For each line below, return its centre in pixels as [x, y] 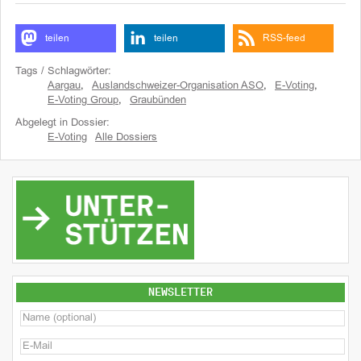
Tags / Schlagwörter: [63, 72]
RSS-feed [284, 39]
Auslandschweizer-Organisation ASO [178, 86]
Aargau [64, 86]
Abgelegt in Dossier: [62, 123]
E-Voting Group [83, 101]
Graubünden [158, 101]
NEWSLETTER [180, 293]
